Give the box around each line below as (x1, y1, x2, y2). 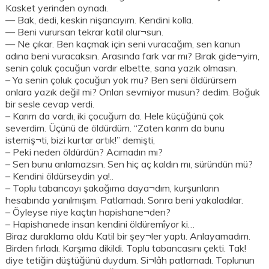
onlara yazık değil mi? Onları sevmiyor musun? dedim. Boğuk (5, 86, 261, 98)
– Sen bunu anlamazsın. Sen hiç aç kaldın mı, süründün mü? (5, 158, 253, 171)
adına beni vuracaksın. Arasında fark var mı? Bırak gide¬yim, (5, 50, 260, 62)
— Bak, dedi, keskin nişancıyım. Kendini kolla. (5, 14, 194, 26)
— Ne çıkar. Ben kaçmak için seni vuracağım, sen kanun (5, 38, 241, 50)
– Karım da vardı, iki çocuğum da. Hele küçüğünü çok (5, 110, 225, 122)
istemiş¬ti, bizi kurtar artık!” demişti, (5, 134, 156, 147)
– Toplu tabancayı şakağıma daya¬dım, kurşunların (5, 182, 220, 195)
